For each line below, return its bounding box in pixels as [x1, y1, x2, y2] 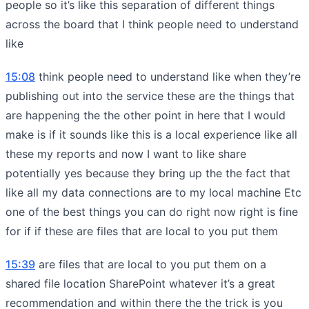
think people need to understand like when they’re [35, 69, 301, 83]
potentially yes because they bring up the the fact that [6, 166, 290, 180]
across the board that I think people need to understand [6, 17, 299, 31]
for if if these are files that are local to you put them [6, 223, 278, 238]
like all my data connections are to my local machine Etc [6, 185, 301, 199]
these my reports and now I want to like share [6, 146, 246, 161]
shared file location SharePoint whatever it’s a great [6, 276, 275, 290]
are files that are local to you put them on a [35, 257, 266, 271]
